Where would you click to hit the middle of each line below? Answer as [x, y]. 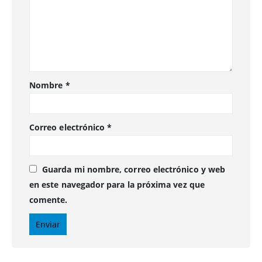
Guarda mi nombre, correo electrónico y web [134, 170]
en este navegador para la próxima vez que [117, 185]
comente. [49, 200]
